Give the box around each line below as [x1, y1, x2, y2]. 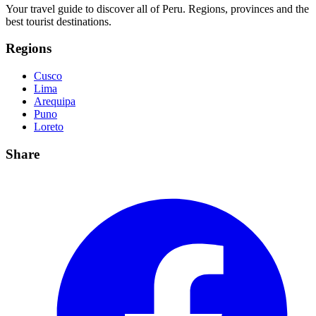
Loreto [34, 121, 63, 133]
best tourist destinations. [6, 15, 111, 28]
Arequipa [34, 95, 75, 108]
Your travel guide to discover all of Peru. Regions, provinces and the [6, 2, 309, 15]
